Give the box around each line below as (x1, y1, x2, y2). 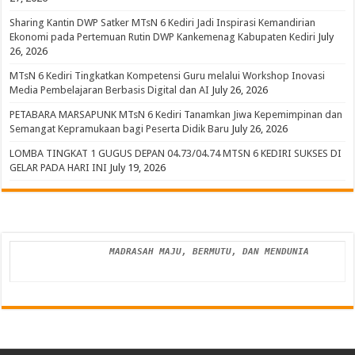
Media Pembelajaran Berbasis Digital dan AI (10, 83, 210, 96)
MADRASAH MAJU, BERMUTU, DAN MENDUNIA (94, 246, 295, 257)
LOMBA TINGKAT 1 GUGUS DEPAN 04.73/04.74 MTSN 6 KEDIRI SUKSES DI (10, 147, 342, 159)
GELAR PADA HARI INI (10, 161, 108, 174)
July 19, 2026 (109, 161, 166, 174)
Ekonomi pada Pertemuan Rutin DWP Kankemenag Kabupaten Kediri (10, 30, 316, 43)
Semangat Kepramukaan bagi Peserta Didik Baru (10, 122, 230, 135)
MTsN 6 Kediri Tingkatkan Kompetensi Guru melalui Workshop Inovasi (10, 69, 326, 82)
